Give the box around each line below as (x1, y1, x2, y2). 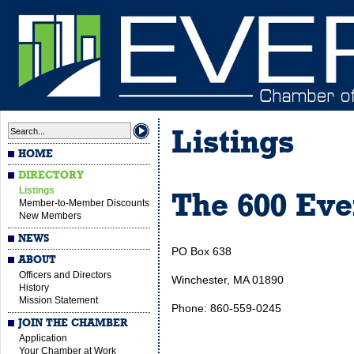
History (19, 282, 49, 293)
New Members (19, 210, 81, 221)
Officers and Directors (19, 269, 111, 281)
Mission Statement (19, 295, 98, 306)
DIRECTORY (18, 170, 85, 181)
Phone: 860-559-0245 (171, 302, 281, 314)
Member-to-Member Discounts (19, 198, 149, 209)
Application (19, 333, 67, 344)
